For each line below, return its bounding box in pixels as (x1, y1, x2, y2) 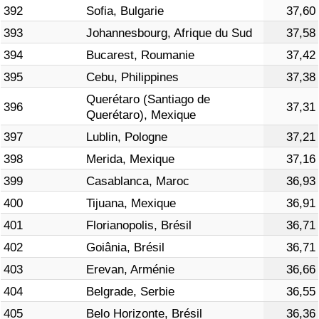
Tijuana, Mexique (86, 197, 176, 211)
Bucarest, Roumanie (86, 48, 194, 63)
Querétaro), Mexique (86, 108, 196, 122)
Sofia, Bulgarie (86, 4, 164, 19)
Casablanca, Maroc (86, 174, 189, 189)
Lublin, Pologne (86, 130, 167, 145)
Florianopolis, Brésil (86, 219, 192, 233)
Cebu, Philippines (86, 70, 179, 85)
